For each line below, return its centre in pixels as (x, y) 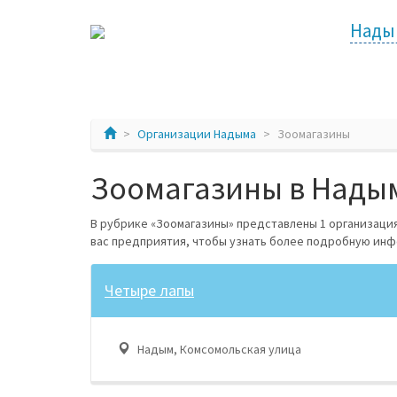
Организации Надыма (197, 134)
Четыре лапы (149, 291)
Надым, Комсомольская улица (218, 349)
